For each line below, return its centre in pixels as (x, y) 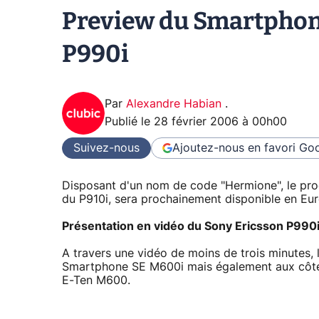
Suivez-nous (106, 148)
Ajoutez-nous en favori (234, 148)
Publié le (129, 122)
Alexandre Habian (176, 104)
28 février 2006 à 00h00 (220, 122)
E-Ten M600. (96, 280)
